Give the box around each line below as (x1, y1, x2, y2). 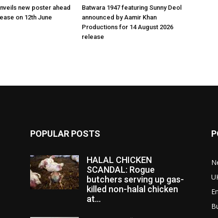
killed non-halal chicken (87, 184, 178, 194)
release (82, 33, 104, 40)
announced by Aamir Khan (82, 14, 157, 21)
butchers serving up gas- (87, 174, 184, 184)
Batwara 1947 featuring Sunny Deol (82, 4, 182, 11)
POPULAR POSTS (30, 128, 100, 139)
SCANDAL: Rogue (87, 164, 155, 175)
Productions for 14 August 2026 (82, 23, 173, 31)
